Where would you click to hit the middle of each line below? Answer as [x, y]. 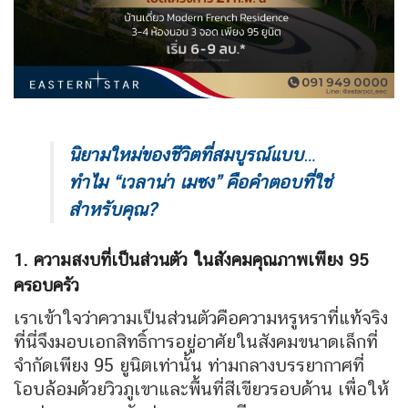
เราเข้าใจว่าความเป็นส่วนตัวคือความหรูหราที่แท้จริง [201, 318]
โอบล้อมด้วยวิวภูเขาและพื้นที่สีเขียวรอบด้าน [176, 389]
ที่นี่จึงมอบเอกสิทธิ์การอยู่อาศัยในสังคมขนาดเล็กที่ [196, 342]
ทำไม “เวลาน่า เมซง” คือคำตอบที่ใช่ [200, 182]
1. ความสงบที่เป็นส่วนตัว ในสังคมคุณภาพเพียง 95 [191, 259]
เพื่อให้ [363, 389]
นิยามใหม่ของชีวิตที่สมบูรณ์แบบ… [192, 154]
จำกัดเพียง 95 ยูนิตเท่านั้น [111, 366]
